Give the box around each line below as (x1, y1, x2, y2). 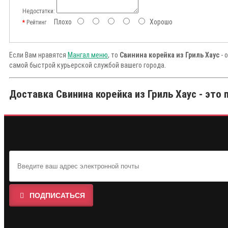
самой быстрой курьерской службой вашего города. (9, 61, 166, 70)
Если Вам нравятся (9, 51, 68, 60)
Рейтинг (26, 19, 46, 26)
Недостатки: (22, 8, 55, 15)
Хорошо (147, 18, 173, 26)
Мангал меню (68, 51, 108, 60)
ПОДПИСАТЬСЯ (30, 191, 85, 200)
